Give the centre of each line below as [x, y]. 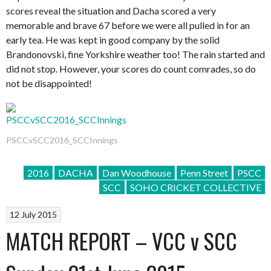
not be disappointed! [49, 83]
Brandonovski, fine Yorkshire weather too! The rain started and [135, 54]
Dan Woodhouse [137, 172]
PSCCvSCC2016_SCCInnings [62, 140]
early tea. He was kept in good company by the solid [113, 40]
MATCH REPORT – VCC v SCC [122, 241]
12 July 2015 [34, 215]
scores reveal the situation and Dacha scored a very [111, 11]
